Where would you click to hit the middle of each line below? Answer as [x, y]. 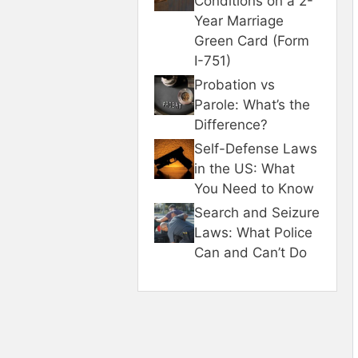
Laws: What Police [253, 232]
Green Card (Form [252, 40]
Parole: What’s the [252, 104]
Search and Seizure [257, 212]
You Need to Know [254, 188]
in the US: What [245, 168]
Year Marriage [239, 20]
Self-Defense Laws [256, 148]
